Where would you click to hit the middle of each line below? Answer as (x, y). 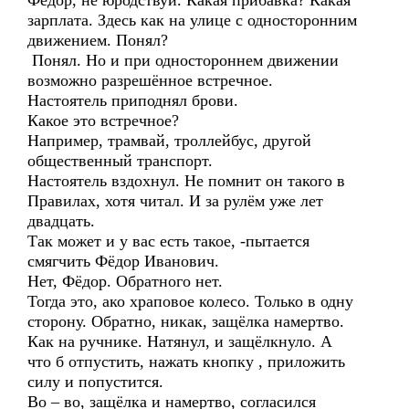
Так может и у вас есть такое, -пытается (168, 241)
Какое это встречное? (103, 121)
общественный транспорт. (120, 161)
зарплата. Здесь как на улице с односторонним (192, 20)
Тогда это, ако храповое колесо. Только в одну (190, 301)
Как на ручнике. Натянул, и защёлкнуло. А (180, 341)
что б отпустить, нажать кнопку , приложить (186, 362)
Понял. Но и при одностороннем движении (183, 60)
